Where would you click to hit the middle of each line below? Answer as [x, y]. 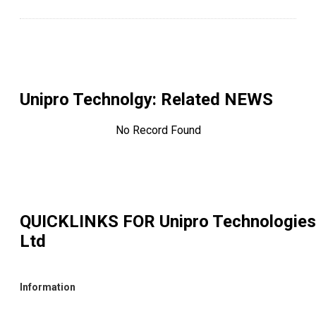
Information [48, 287]
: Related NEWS [213, 100]
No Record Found [158, 130]
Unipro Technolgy [86, 100]
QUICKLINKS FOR [90, 221]
